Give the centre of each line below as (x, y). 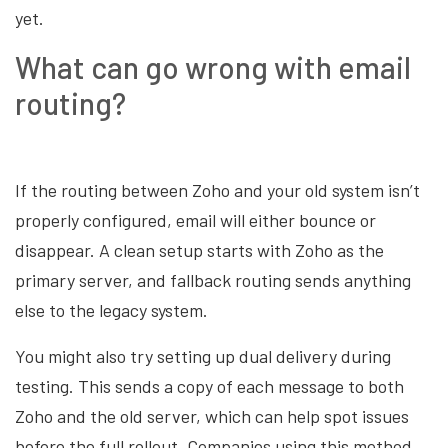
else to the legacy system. (111, 310)
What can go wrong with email (213, 67)
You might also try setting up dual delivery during (203, 356)
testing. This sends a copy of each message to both (209, 386)
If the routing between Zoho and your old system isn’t (217, 190)
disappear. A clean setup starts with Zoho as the (199, 250)
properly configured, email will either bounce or (195, 220)
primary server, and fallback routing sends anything (213, 280)
